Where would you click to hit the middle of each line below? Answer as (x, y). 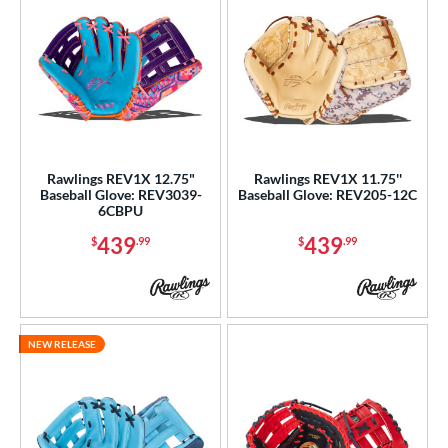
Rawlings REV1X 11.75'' (327, 179)
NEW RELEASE (62, 344)
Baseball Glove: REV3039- (120, 195)
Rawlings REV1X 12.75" (120, 179)
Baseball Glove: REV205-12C (327, 195)
